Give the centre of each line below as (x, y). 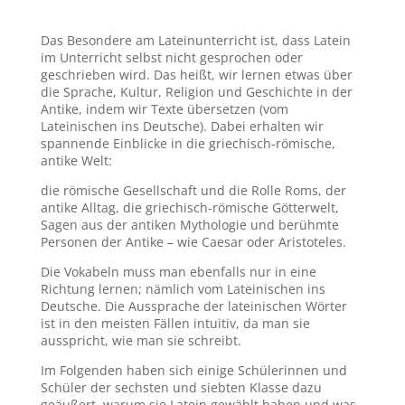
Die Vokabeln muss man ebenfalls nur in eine (178, 272)
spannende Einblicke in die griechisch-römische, (188, 144)
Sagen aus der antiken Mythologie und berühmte (189, 225)
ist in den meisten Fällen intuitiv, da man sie (175, 324)
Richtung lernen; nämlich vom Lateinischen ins (183, 289)
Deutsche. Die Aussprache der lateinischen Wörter (193, 306)
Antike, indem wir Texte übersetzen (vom (164, 109)
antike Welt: (76, 161)
